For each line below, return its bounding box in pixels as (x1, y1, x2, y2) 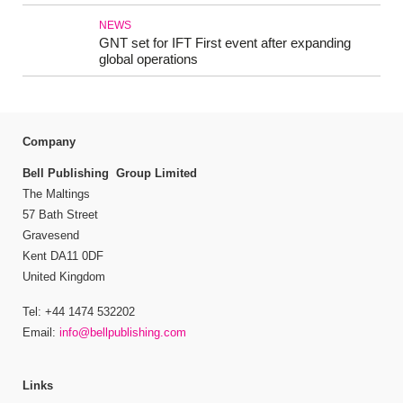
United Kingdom (22, 270, 105, 284)
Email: (22, 325, 59, 339)
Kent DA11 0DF (22, 249, 103, 264)
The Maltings (22, 187, 90, 201)
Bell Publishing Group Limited (22, 166, 197, 181)
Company (22, 135, 76, 149)
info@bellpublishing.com (59, 325, 186, 339)
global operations (99, 51, 198, 67)
